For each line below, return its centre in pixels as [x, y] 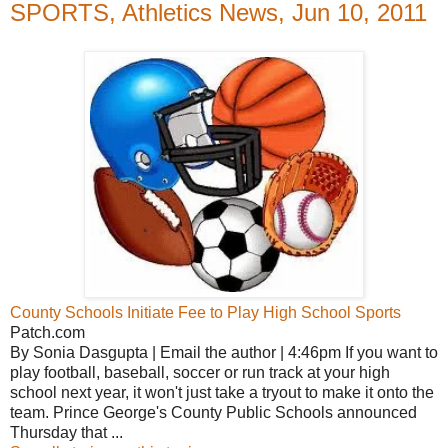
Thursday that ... [66, 432]
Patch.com [47, 332]
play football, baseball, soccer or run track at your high [200, 372]
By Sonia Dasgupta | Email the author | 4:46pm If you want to [224, 352]
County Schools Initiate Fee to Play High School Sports [205, 312]
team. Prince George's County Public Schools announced [213, 412]
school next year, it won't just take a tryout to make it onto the [222, 392]
